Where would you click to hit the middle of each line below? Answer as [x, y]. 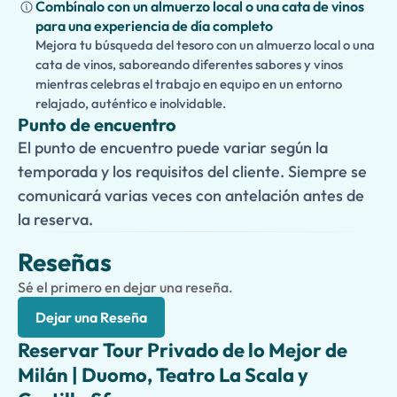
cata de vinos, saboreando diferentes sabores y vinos [189, 64]
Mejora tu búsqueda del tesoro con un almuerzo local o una [205, 45]
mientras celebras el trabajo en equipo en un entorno [189, 84]
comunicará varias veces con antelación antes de [191, 195]
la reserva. [55, 219]
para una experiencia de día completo [154, 26]
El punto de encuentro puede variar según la [173, 148]
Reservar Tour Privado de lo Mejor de [183, 350]
